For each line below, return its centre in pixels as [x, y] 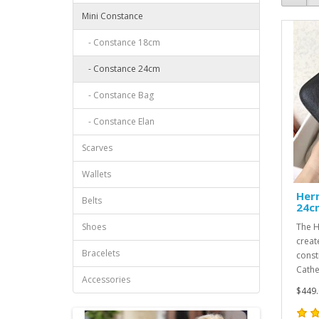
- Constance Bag [118, 95]
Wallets [96, 174]
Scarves [97, 148]
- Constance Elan [118, 121]
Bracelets [101, 253]
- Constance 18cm [121, 42]
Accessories [106, 279]
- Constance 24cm [121, 69]
